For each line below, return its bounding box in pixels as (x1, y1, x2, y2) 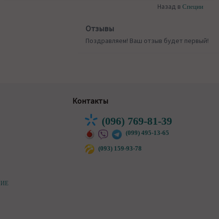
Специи (182, 3, 204, 10)
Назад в (157, 2, 183, 11)
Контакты (72, 96, 109, 106)
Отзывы (86, 23, 114, 33)
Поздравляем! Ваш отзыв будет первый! (86, 36, 209, 45)
